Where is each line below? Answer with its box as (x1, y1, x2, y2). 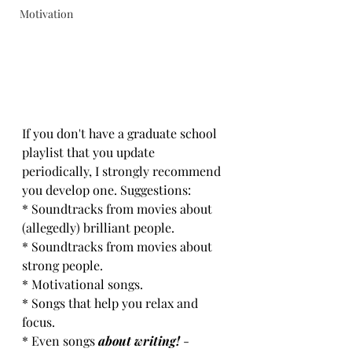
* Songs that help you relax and (22, 295, 201, 311)
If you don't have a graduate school (22, 125, 220, 141)
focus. (22, 313, 55, 330)
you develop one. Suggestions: (22, 181, 191, 198)
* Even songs (22, 332, 98, 349)
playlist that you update (22, 144, 158, 160)
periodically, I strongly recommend (22, 163, 224, 179)
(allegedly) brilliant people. (22, 219, 178, 236)
